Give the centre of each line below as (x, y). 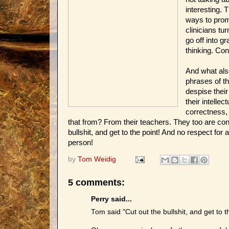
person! (81, 143)
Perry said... (111, 199)
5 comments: (96, 182)
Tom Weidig (97, 159)
